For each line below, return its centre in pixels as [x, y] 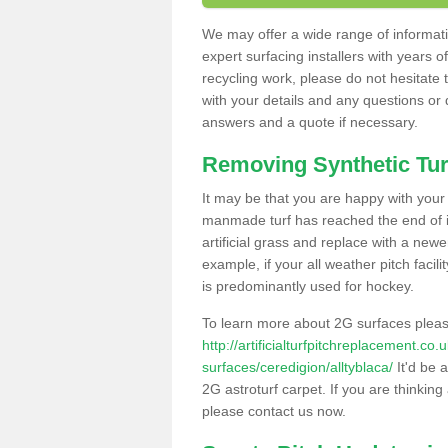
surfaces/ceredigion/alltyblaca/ [297, 367]
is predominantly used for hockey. [308, 286]
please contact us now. [274, 411]
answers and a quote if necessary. [310, 122]
